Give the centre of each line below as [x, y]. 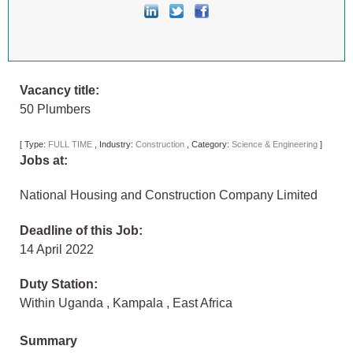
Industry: [117, 145]
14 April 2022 [60, 250]
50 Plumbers [55, 110]
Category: [212, 145]
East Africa [203, 303]
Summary [48, 341]
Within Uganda [63, 303]
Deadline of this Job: [81, 231]
